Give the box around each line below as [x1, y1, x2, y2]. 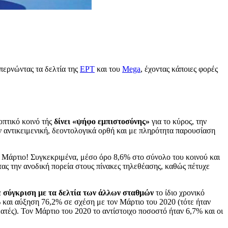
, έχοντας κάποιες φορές [140, 64, 218, 73]
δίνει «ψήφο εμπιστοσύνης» [54, 117, 150, 126]
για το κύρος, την [150, 117, 207, 126]
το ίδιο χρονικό [154, 188, 205, 197]
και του [95, 64, 122, 73]
